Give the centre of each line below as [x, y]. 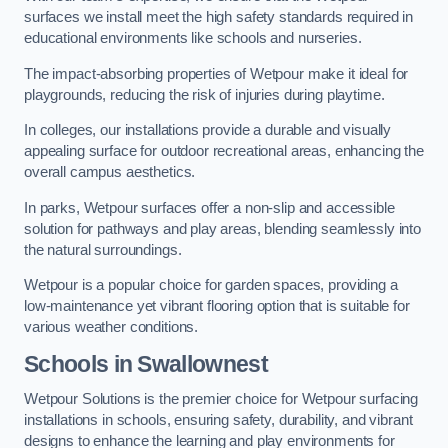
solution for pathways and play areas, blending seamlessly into [222, 228]
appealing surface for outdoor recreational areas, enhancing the [224, 151]
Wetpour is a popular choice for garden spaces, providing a [211, 285]
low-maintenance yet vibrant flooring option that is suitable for [217, 306]
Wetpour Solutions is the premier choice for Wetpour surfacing [221, 399]
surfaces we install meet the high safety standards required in [218, 17]
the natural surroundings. [103, 249]
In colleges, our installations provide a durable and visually [208, 130]
